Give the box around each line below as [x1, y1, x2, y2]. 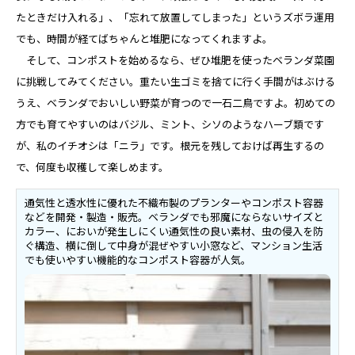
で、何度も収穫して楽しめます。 [16, 159, 169, 175]
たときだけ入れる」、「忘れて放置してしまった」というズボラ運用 [16, 10, 334, 25]
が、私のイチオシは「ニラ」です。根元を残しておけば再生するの [16, 138, 324, 154]
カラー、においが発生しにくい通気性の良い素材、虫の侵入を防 [25, 223, 323, 239]
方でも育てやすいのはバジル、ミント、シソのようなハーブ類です [16, 116, 324, 132]
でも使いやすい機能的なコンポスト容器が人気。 [25, 252, 251, 268]
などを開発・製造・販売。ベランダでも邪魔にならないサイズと [25, 209, 323, 225]
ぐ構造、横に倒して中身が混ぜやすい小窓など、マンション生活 [25, 238, 323, 254]
